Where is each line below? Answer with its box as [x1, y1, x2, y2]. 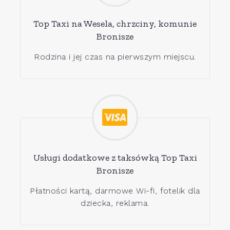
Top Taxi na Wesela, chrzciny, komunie [33, 17, 197, 29]
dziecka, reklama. [81, 198, 149, 208]
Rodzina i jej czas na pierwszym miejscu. [34, 51, 196, 62]
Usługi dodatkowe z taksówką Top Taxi [33, 151, 197, 163]
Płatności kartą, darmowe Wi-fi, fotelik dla [30, 185, 200, 196]
